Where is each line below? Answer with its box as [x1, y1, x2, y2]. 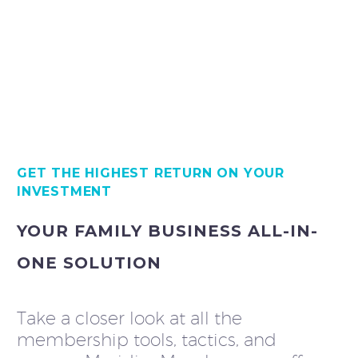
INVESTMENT [17, 184, 113, 200]
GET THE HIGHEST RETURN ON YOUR [17, 165, 284, 181]
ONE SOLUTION [17, 253, 161, 272]
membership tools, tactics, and [17, 328, 276, 350]
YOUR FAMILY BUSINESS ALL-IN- [17, 221, 318, 241]
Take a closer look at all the [17, 307, 242, 328]
